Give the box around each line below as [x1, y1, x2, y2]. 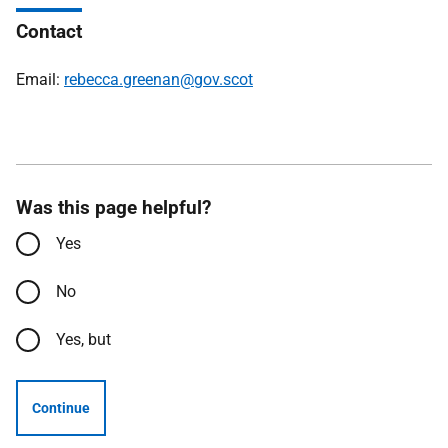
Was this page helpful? [16, 196, 211, 219]
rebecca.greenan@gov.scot [64, 70, 253, 89]
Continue [32, 400, 90, 416]
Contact [16, 20, 82, 43]
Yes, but [56, 330, 111, 349]
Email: [16, 70, 64, 89]
